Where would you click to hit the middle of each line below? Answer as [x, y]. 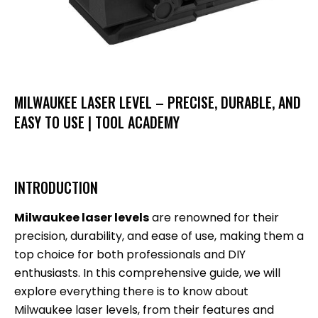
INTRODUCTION [56, 187]
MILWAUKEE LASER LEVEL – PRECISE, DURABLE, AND [158, 102]
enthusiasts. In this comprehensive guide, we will [147, 273]
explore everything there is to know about [131, 291]
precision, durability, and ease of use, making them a [159, 236]
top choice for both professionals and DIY [130, 254]
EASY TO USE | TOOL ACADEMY [97, 122]
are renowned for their [214, 217]
